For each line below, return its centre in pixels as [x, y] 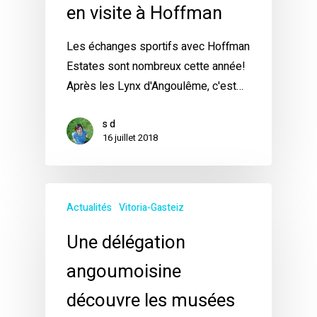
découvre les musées [151, 301]
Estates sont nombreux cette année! [156, 67]
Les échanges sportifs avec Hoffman [158, 47]
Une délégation [126, 243]
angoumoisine [124, 272]
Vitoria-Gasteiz [151, 208]
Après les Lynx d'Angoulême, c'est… [155, 87]
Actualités [89, 208]
